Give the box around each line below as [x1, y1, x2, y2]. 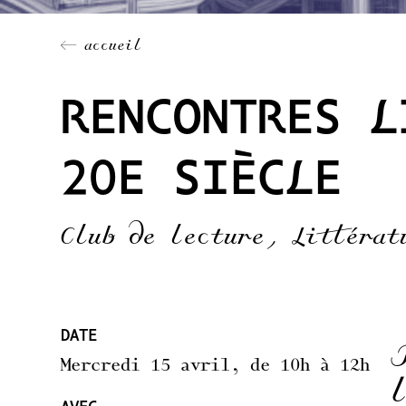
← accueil [61, 40, 142, 53]
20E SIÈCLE [61, 157, 343, 207]
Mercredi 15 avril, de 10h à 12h [61, 358, 371, 376]
